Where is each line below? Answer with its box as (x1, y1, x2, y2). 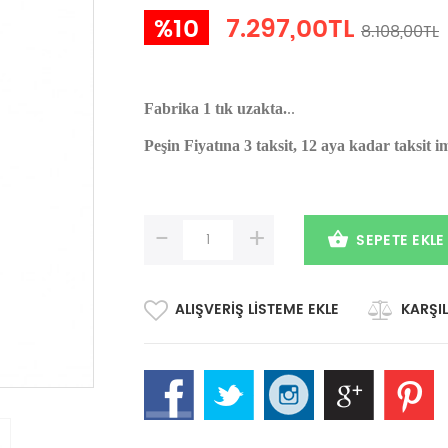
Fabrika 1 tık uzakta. (144, 100, 287, 117)
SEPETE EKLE (356, 228, 445, 252)
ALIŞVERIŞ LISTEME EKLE (175, 298, 339, 321)
